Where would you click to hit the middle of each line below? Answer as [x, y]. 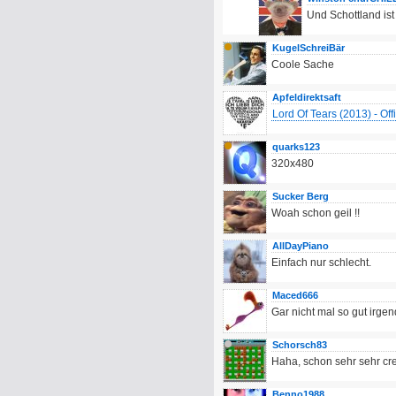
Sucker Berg [301, 196]
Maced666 [295, 295]
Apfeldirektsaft [307, 97]
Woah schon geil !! [316, 213]
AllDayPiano [301, 246]
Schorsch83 [300, 345]
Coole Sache [303, 65]
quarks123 [296, 147]
